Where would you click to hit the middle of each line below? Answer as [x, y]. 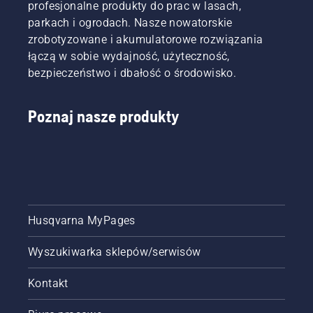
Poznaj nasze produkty [104, 116]
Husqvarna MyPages [82, 220]
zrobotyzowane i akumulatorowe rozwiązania [146, 39]
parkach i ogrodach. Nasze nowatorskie [130, 22]
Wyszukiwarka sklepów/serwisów [115, 252]
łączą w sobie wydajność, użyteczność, [129, 56]
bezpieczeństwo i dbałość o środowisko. [132, 73]
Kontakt [48, 283]
